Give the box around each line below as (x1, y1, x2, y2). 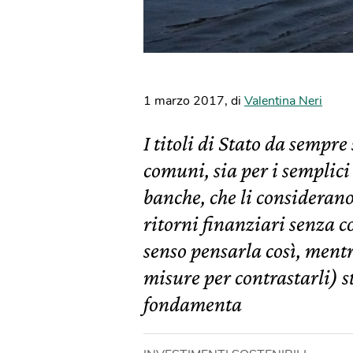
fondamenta (143, 292, 242, 316)
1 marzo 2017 (143, 92, 225, 110)
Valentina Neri (244, 92, 322, 110)
